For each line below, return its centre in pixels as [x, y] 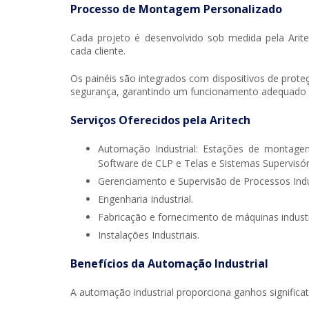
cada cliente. [98, 51]
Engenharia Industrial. [146, 199]
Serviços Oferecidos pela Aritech [160, 120]
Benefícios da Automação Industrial [169, 264]
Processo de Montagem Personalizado [176, 9]
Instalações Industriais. [149, 235]
